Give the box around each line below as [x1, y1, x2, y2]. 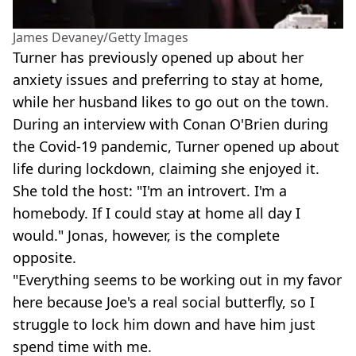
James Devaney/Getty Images [13, 29, 188, 47]
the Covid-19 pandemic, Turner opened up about [13, 137, 339, 157]
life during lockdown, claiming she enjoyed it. [13, 159, 319, 179]
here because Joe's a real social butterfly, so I [13, 292, 315, 312]
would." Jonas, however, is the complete [13, 226, 280, 246]
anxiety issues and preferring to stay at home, [13, 70, 323, 90]
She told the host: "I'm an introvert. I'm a [13, 181, 287, 201]
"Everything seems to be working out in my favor [13, 270, 342, 290]
